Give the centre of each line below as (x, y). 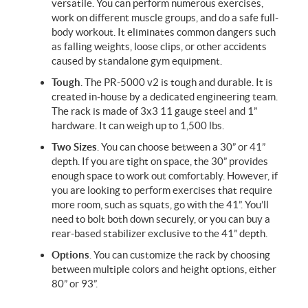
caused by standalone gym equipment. (137, 60)
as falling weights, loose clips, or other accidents (159, 46)
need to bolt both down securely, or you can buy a (161, 219)
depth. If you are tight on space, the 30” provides (160, 161)
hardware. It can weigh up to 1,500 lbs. (139, 125)
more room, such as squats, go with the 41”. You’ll (160, 204)
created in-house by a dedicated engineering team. (165, 96)
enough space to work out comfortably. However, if (165, 175)
